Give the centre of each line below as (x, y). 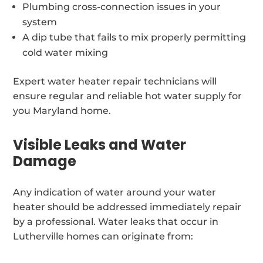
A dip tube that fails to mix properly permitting (134, 37)
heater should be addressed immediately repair (127, 207)
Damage (45, 161)
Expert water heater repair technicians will (115, 81)
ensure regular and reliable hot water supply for (128, 96)
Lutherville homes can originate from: (103, 236)
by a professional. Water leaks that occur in (116, 221)
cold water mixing (65, 52)
